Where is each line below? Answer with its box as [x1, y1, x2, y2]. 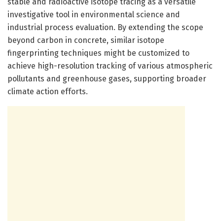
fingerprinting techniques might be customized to [7, 48, 189, 58]
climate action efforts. [7, 86, 88, 96]
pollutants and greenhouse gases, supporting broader [7, 74, 206, 83]
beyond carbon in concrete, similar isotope [7, 35, 164, 45]
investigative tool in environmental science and [7, 9, 180, 19]
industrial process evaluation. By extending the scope [7, 22, 203, 32]
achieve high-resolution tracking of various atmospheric [7, 61, 213, 71]
